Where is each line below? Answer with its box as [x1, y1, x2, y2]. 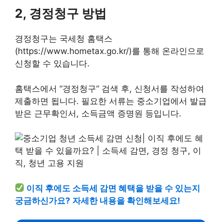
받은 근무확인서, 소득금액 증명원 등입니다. [15, 108, 181, 118]
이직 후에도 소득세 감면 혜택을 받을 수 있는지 [26, 183, 201, 193]
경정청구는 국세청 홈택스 [15, 34, 112, 44]
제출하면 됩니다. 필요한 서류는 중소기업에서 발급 [15, 96, 207, 106]
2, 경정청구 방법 [15, 6, 107, 21]
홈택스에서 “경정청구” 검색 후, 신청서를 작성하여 [15, 83, 204, 94]
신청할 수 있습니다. [15, 58, 90, 68]
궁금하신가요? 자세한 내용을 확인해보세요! [15, 195, 180, 206]
